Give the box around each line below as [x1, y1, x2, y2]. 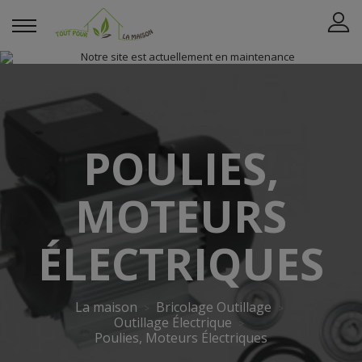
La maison [74, 298, 137, 316]
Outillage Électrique [114, 314, 232, 331]
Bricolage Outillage [155, 298, 271, 316]
